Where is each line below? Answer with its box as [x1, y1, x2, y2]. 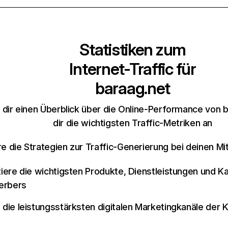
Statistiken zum [79, 40, 186, 60]
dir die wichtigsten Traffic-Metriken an [53, 118, 213, 128]
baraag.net [95, 78, 170, 98]
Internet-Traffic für [69, 59, 196, 79]
